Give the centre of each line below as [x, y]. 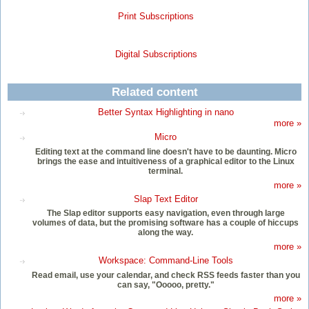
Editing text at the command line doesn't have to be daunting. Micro [166, 151]
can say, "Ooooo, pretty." [166, 285]
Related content [154, 92]
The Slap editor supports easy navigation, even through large [166, 213]
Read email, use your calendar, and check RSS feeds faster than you [166, 275]
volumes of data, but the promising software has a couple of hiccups [166, 223]
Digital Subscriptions [156, 54]
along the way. [166, 233]
